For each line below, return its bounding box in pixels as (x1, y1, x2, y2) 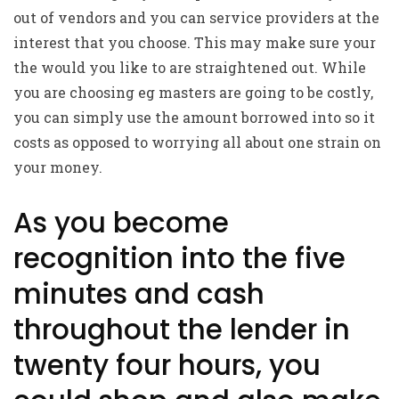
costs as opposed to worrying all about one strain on (13, 133, 381, 151)
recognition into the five (13, 239, 346, 278)
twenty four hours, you (13, 346, 321, 385)
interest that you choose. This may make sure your (13, 33, 376, 52)
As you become (13, 203, 229, 242)
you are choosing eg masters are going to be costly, (13, 83, 373, 102)
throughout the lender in (13, 310, 350, 349)
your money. (13, 158, 102, 176)
